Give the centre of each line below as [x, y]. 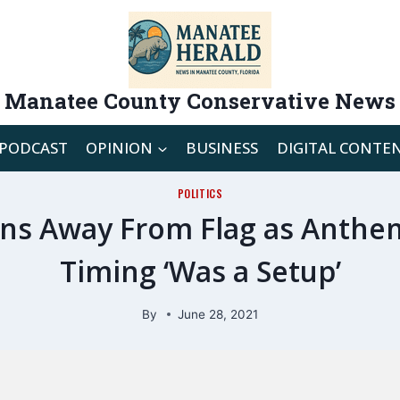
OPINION [119, 148]
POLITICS [200, 194]
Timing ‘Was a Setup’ [200, 271]
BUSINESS [222, 148]
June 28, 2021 [218, 314]
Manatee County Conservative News [200, 100]
